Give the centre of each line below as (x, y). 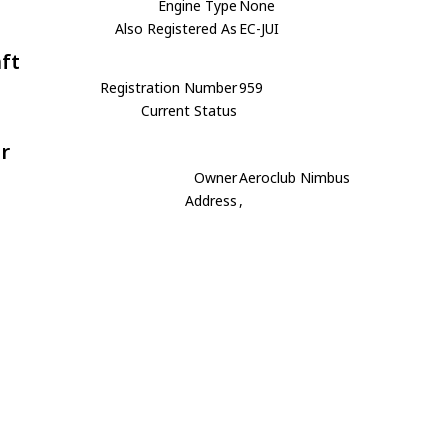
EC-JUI (259, 28)
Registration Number (169, 87)
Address (211, 200)
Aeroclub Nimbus (295, 177)
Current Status (189, 110)
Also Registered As (176, 28)
